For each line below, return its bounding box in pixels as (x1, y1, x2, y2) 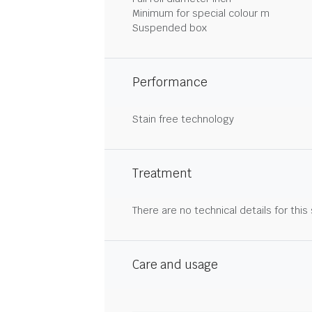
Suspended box (132, 22, 207, 34)
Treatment (132, 166, 192, 181)
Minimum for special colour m (132, 7, 270, 19)
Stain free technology (132, 113, 234, 125)
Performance (132, 75, 208, 90)
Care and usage (132, 257, 218, 272)
